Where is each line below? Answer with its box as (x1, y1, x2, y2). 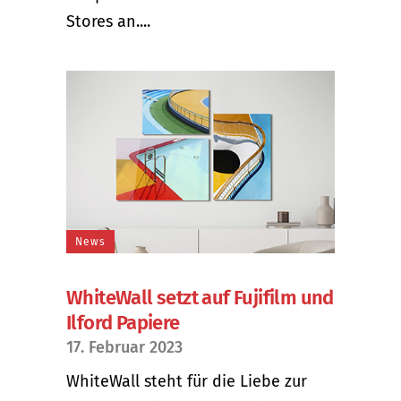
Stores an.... (66, 11, 150, 31)
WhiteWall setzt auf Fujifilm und (66, 285, 334, 310)
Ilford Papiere (66, 310, 180, 335)
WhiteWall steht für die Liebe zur (66, 371, 307, 391)
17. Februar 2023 (66, 337, 183, 357)
